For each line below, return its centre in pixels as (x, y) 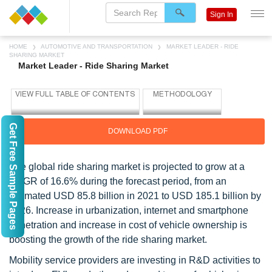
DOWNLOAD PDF (138, 131)
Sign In (222, 15)
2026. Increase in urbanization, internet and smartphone (129, 210)
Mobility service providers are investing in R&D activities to (135, 260)
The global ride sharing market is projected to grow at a (127, 167)
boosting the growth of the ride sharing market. (108, 240)
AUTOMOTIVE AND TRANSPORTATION (97, 46)
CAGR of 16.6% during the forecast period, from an (118, 181)
